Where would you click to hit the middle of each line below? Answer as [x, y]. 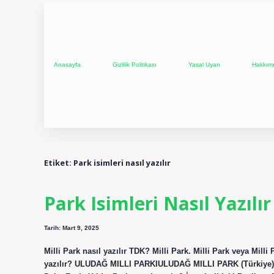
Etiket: [59, 162]
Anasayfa [67, 65]
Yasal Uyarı [204, 65]
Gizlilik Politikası [135, 65]
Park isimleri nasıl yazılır [122, 162]
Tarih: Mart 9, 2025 [72, 228]
